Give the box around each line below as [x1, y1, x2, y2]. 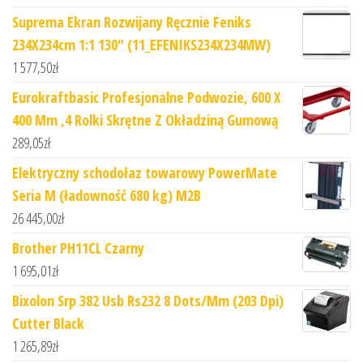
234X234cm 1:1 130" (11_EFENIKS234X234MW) [12, 35, 271, 55]
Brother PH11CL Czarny [12, 238, 144, 258]
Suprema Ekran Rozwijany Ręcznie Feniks [12, 12, 251, 32]
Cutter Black [12, 314, 84, 334]
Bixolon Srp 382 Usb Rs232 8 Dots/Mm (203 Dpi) [12, 291, 284, 311]
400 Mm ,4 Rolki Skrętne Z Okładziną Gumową [12, 110, 278, 130]
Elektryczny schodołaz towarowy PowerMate [12, 163, 277, 183]
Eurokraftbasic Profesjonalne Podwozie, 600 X [12, 88, 281, 108]
